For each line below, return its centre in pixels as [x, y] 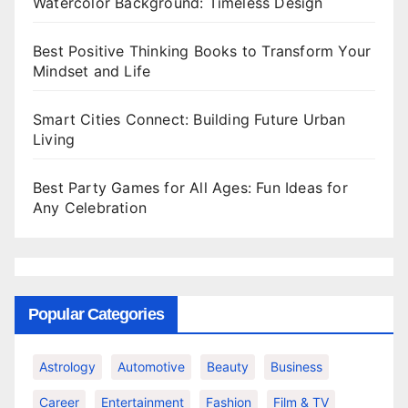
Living [54, 139]
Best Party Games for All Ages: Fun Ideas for [190, 187]
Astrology [67, 367]
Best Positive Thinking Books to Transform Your [202, 51]
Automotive [151, 367]
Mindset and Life [92, 71]
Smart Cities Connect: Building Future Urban [189, 119]
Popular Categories [96, 315]
